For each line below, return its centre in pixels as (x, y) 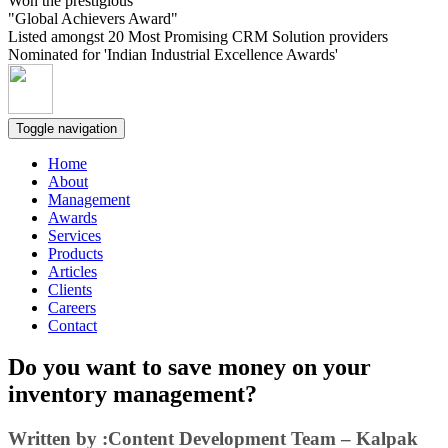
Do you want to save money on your (189, 367)
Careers (72, 307)
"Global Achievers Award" (93, 18)
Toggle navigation (66, 128)
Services (74, 235)
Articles (72, 271)
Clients (70, 289)
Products (75, 253)
